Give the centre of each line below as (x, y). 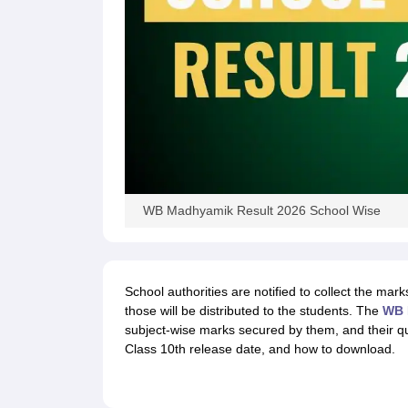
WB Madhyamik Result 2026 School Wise (261, 210)
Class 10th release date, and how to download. (260, 349)
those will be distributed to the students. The (253, 311)
